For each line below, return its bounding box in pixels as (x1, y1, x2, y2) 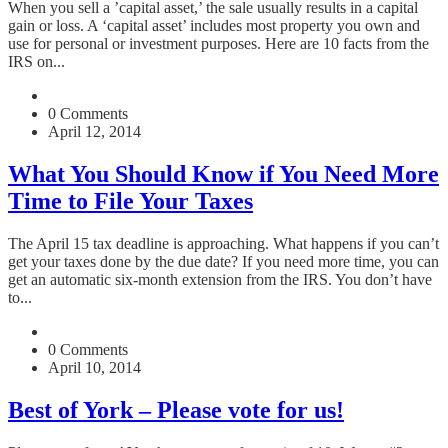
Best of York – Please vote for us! (8, 397, 344, 424)
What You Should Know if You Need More (8, 161, 439, 188)
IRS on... (8, 53, 65, 71)
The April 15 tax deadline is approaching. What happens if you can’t (8, 235, 439, 253)
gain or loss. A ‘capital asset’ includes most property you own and (8, 17, 420, 35)
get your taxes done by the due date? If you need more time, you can (8, 253, 439, 271)
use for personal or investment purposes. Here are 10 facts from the (8, 35, 429, 53)
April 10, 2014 (48, 359, 141, 377)
